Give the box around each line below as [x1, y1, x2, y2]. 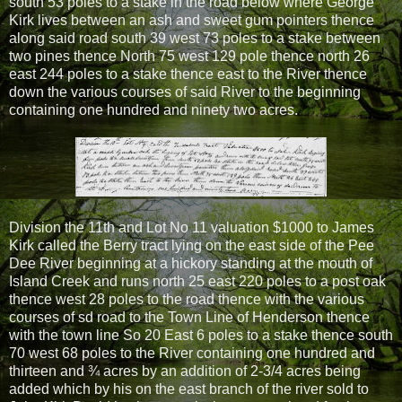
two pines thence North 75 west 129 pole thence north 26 [9, 48, 370, 64]
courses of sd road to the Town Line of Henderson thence [9, 309, 370, 325]
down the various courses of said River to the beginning [9, 83, 361, 100]
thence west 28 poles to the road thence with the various [9, 291, 364, 307]
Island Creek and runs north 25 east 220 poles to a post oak [9, 273, 386, 289]
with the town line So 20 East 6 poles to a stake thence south [9, 327, 393, 343]
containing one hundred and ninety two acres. [9, 101, 298, 118]
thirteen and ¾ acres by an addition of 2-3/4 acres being [9, 363, 361, 379]
